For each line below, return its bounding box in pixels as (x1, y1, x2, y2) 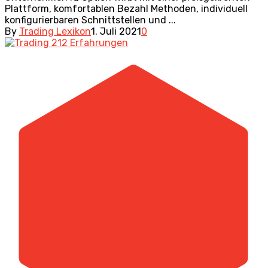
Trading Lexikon (19, 25, 91, 37)
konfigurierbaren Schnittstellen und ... (5, 14, 176, 26)
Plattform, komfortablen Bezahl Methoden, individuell (5, 2, 248, 14)
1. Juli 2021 (91, 25, 141, 37)
